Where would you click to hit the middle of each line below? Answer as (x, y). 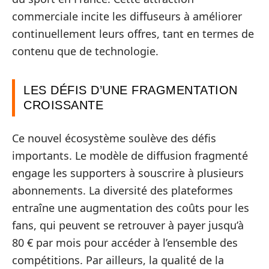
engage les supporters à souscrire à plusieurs (128, 173)
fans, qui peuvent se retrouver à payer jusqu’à (128, 225)
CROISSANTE (63, 105)
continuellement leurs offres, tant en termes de (133, 33)
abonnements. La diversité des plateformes (122, 190)
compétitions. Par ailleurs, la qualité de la (118, 260)
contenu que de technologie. (85, 51)
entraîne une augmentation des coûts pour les (131, 208)
